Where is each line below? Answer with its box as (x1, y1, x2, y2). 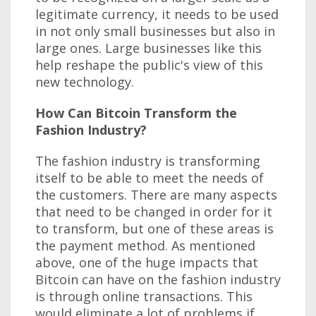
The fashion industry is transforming (35, 152, 260, 169)
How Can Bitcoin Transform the (35, 104, 237, 121)
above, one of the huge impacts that (35, 253, 258, 271)
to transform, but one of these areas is (35, 219, 274, 237)
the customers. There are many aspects (35, 186, 277, 203)
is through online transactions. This (35, 287, 253, 305)
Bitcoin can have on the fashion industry (35, 270, 281, 288)
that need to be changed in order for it (35, 202, 272, 220)
